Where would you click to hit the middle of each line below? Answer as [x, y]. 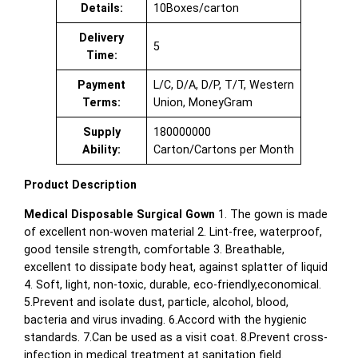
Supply [101, 132]
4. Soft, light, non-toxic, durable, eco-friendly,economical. [173, 284]
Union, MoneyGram [203, 103]
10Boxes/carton [196, 8]
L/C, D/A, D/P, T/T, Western [223, 85]
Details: [101, 8]
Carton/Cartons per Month [223, 150]
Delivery [102, 38]
